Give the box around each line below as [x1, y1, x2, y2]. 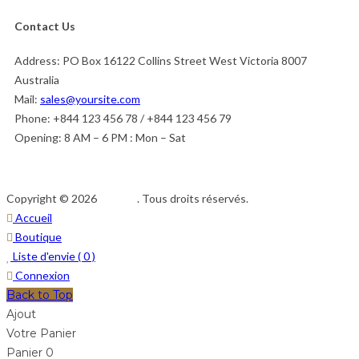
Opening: [14, 130, 64, 144]
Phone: [14, 111, 53, 125]
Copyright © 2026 [6, 191, 99, 205]
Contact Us [14, 19, 75, 34]
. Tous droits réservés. [137, 191, 248, 205]
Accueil [13, 210, 52, 224]
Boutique [13, 229, 62, 244]
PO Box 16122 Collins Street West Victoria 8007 [63, 53, 307, 67]
